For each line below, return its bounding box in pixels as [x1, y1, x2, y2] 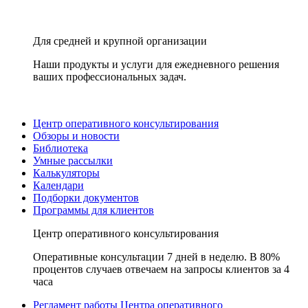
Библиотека [33, 142, 88, 154]
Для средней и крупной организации [33, 35, 207, 47]
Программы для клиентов [33, 204, 154, 216]
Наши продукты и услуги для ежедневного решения [33, 58, 279, 70]
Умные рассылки [33, 155, 113, 166]
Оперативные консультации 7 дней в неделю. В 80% [33, 251, 280, 263]
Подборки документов [33, 192, 139, 203]
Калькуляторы [33, 167, 100, 179]
